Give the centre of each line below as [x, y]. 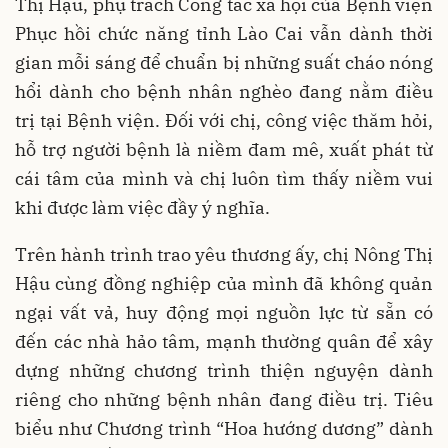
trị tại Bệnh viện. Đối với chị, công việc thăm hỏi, [224, 121]
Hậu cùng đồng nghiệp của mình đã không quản [224, 284]
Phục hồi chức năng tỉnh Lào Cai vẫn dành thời [224, 34]
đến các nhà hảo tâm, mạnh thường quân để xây [224, 342]
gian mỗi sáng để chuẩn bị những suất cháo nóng [224, 63]
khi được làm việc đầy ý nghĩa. [142, 208]
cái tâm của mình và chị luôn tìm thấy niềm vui [224, 179]
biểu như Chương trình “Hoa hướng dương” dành [224, 429]
